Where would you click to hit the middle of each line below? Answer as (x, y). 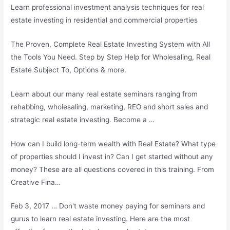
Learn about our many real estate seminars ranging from (104, 94)
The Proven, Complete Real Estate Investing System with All (111, 44)
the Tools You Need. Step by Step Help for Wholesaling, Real (111, 57)
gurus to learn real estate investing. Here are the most (101, 219)
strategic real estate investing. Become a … (83, 119)
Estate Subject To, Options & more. (69, 70)
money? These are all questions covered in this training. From (113, 169)
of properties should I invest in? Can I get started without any (112, 156)
